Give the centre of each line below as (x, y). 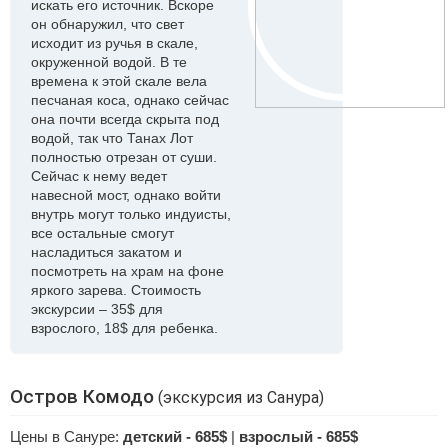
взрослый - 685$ (298, 436)
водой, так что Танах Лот (112, 138)
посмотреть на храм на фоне (127, 271)
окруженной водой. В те (109, 62)
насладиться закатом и (106, 252)
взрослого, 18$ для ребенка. (124, 328)
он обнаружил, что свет (107, 24)
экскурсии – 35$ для (97, 309)
